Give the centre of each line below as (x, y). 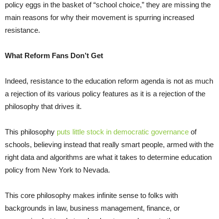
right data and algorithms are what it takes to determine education (108, 157)
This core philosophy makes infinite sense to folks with (91, 195)
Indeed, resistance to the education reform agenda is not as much (109, 81)
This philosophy (31, 131)
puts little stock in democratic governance (123, 131)
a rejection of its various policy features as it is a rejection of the (105, 93)
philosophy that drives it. (43, 106)
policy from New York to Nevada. (57, 170)
